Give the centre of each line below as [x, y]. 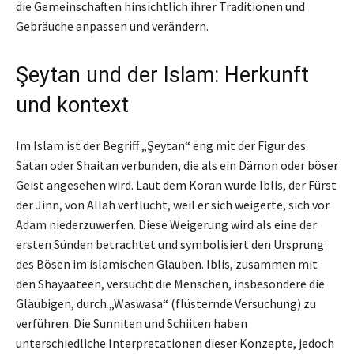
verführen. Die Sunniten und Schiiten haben [132, 323]
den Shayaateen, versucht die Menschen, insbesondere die [170, 283]
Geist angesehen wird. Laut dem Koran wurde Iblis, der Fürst [176, 185]
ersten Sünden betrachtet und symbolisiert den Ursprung [170, 244]
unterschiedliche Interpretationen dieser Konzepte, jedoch [175, 343]
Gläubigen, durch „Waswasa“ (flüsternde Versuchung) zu [166, 303]
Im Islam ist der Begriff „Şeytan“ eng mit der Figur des [161, 145]
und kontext [72, 105]
